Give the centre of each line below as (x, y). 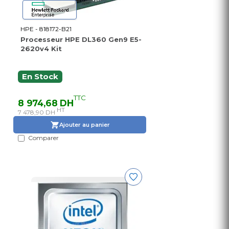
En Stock (40, 77)
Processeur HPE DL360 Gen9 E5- (81, 40)
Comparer (43, 138)
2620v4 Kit (41, 49)
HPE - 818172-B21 (46, 29)
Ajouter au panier (84, 124)
